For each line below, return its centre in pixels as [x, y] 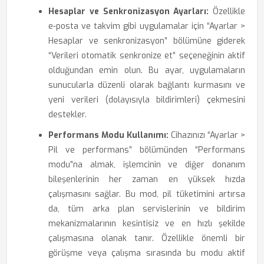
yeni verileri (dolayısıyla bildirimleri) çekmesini [147, 100]
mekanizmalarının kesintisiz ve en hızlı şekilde [147, 224]
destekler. [67, 115]
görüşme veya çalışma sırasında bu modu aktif [147, 253]
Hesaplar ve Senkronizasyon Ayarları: [129, 11]
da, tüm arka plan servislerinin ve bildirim [147, 209]
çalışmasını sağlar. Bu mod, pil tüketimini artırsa [147, 194]
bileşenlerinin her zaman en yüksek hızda [147, 179]
